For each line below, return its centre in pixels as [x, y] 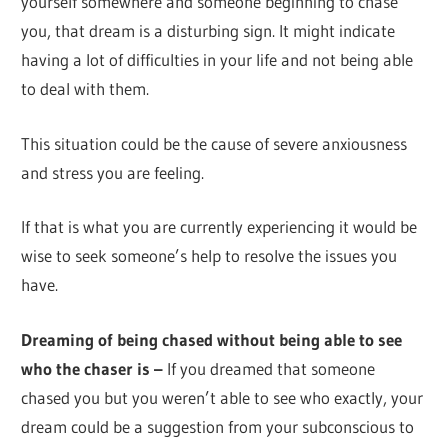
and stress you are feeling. [113, 172]
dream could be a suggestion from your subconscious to [218, 426]
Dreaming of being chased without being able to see [212, 339]
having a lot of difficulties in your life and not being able [217, 60]
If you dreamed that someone [269, 368]
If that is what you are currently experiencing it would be [219, 227]
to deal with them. [85, 89]
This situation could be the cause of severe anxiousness [214, 143]
